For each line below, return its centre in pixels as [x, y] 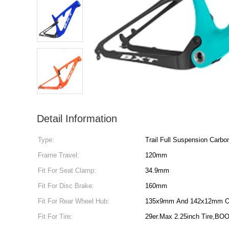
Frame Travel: [59, 155]
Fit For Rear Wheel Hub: [74, 201]
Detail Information [77, 119]
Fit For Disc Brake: [66, 186]
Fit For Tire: [55, 216]
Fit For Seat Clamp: [67, 170]
